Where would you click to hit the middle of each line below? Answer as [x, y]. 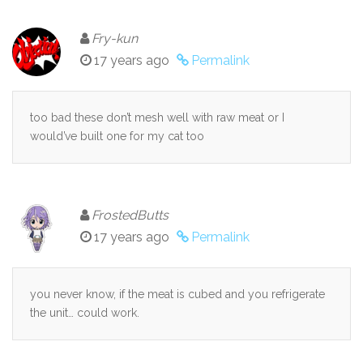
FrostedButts [130, 215]
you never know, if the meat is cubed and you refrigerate [177, 294]
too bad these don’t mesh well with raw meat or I [157, 117]
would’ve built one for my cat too [117, 136]
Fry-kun [115, 38]
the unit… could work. [85, 312]
